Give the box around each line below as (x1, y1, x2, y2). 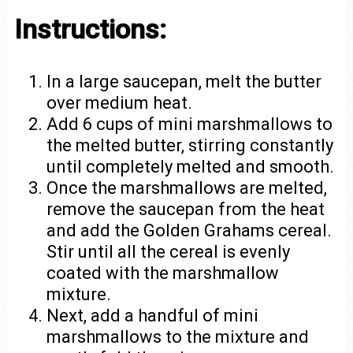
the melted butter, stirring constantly (46, 135, 334, 155)
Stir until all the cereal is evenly (46, 241, 291, 262)
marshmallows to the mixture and (46, 326, 310, 347)
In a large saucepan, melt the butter (46, 71, 322, 91)
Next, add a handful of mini (46, 305, 259, 325)
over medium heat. (46, 92, 193, 113)
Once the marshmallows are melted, (46, 177, 328, 198)
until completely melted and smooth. (46, 156, 335, 176)
